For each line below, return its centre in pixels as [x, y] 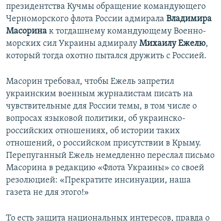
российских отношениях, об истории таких [93, 131]
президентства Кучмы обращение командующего [106, 7]
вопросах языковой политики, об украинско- [96, 119]
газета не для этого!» [47, 193]
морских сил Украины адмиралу [73, 44]
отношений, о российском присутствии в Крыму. [104, 144]
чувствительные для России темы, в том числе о [101, 107]
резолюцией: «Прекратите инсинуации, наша [98, 181]
